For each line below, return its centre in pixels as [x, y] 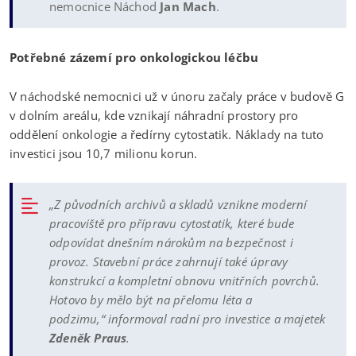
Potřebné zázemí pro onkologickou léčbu [134, 57]
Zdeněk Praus [88, 337]
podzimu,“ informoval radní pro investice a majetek [188, 318]
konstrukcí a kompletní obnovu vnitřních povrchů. [184, 280]
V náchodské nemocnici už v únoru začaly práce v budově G [177, 96]
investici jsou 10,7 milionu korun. [104, 153]
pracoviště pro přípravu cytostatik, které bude [172, 223]
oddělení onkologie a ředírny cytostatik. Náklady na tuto [167, 134]
